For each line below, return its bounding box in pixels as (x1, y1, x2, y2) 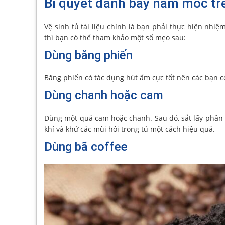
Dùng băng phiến (44, 48, 133, 62)
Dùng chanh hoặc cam (44, 88, 163, 102)
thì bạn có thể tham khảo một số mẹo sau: (44, 33, 186, 42)
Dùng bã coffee (44, 140, 128, 154)
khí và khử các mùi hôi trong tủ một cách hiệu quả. (44, 124, 215, 134)
